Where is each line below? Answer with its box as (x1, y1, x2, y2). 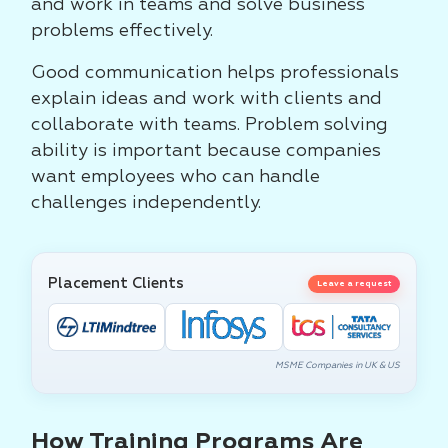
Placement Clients (48, 276, 184, 291)
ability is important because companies (31, 142, 381, 160)
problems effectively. (31, 22, 213, 40)
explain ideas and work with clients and (31, 90, 382, 108)
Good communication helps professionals (31, 64, 399, 82)
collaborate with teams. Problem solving (31, 116, 388, 134)
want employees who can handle (31, 168, 320, 186)
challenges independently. (31, 194, 261, 212)
